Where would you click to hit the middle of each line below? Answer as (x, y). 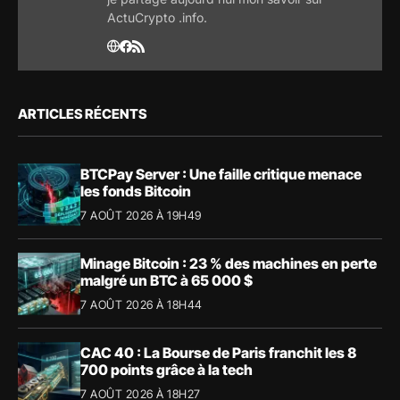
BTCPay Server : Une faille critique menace (221, 175)
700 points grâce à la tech (167, 370)
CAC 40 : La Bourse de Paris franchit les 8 (218, 353)
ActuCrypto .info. (157, 17)
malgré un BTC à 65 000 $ (167, 281)
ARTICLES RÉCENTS (82, 113)
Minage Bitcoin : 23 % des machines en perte (229, 264)
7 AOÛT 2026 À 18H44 (142, 305)
